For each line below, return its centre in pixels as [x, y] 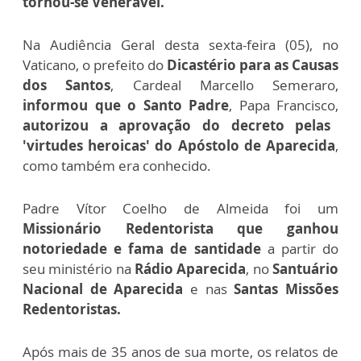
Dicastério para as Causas [251, 64]
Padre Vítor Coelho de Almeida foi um [180, 208]
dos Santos [67, 85]
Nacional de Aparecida [106, 288]
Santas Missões [283, 288]
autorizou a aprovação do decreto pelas [177, 125]
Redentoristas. [72, 309]
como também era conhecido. [117, 165]
